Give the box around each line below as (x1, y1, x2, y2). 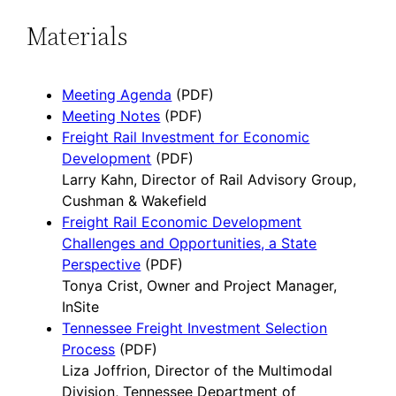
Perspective (62, 255, 141, 273)
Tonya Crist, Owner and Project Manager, (62, 276, 338, 294)
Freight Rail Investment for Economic (62, 127, 310, 146)
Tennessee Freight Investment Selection (62, 318, 328, 337)
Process (62, 339, 116, 358)
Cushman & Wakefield (62, 191, 208, 209)
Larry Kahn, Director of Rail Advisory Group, (62, 170, 357, 188)
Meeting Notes (62, 106, 161, 125)
